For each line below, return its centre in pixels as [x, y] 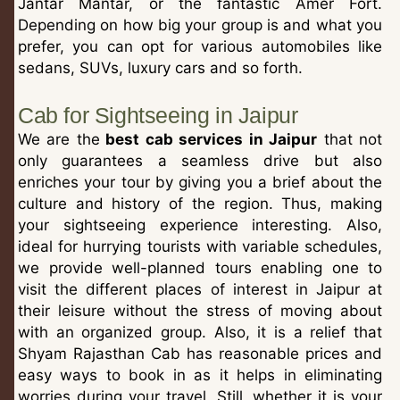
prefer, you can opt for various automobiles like [200, 47]
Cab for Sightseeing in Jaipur [158, 115]
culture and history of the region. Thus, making [200, 203]
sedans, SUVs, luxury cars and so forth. [160, 68]
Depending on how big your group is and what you [200, 25]
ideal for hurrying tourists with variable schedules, [200, 246]
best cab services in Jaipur [208, 139]
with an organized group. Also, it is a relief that [200, 332]
